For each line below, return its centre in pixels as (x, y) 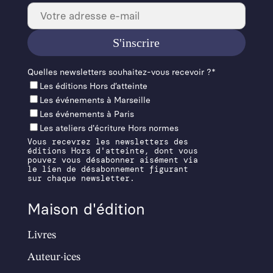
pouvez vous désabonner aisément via (112, 160)
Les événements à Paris (87, 114)
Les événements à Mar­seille (95, 100)
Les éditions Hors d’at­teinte (93, 86)
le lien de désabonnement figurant (108, 169)
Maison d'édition (86, 209)
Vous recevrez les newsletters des (108, 142)
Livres (41, 235)
